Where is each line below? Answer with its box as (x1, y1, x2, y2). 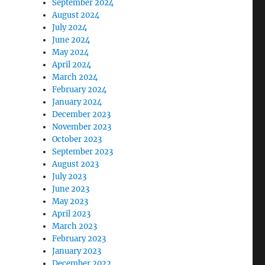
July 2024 (52, 22, 88, 33)
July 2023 (52, 172, 87, 182)
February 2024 (52, 85, 107, 95)
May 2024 (52, 47, 89, 58)
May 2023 (52, 196, 89, 207)
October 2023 (52, 134, 102, 145)
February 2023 (52, 234, 106, 244)
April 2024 (52, 60, 92, 70)
